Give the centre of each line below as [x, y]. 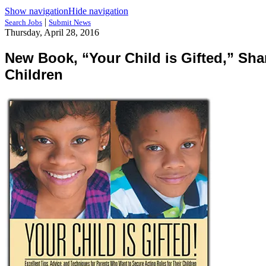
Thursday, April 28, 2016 [52, 32]
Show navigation [37, 11]
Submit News [70, 22]
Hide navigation [98, 11]
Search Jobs [23, 22]
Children [34, 74]
